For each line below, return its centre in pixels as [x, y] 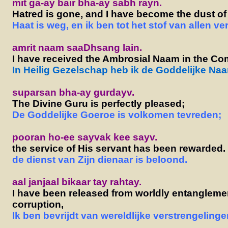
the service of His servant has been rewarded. [119, 148]
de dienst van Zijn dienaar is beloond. [99, 159]
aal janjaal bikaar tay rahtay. [77, 182]
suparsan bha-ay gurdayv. [73, 92]
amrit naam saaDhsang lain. [77, 47]
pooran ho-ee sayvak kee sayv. [84, 137]
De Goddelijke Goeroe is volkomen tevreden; [117, 115]
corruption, [38, 204]
